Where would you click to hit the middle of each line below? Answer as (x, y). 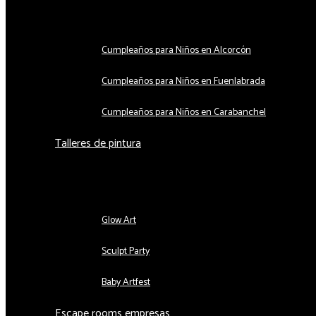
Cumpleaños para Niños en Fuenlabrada (183, 81)
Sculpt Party (126, 251)
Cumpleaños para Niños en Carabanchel (184, 112)
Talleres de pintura (98, 143)
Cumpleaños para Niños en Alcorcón (176, 50)
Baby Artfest (126, 282)
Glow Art (119, 220)
